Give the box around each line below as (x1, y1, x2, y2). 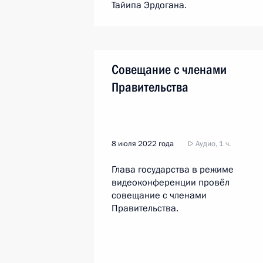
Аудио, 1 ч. (194, 139, 231, 149)
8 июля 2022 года (112, 139, 174, 149)
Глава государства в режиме (112, 163, 234, 176)
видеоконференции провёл (112, 176, 230, 189)
